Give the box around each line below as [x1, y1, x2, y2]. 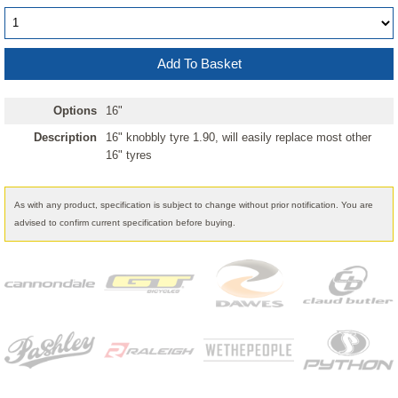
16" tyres [106, 147, 152, 162]
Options [53, 103, 97, 117]
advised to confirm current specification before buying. [14, 217, 235, 227]
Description [34, 130, 97, 144]
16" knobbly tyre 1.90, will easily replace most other [106, 130, 371, 144]
